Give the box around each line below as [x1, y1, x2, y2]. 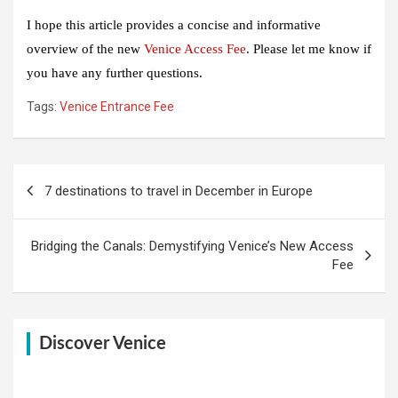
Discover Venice [39, 334, 166, 353]
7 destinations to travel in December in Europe [44, 182, 313, 199]
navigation [12, 194, 114, 217]
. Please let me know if [246, 41, 371, 56]
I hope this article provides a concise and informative [27, 17, 321, 32]
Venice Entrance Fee [60, 99, 174, 114]
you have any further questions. [27, 65, 203, 80]
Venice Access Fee [144, 41, 246, 56]
